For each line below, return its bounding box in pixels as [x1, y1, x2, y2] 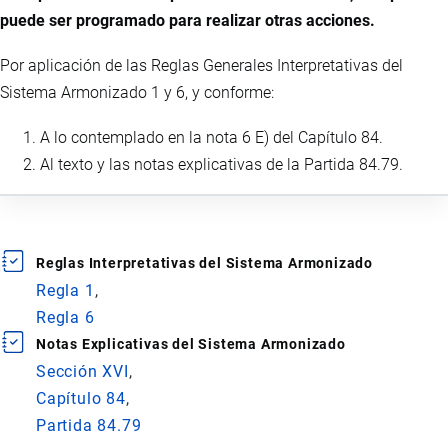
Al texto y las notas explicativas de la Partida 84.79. [40, 154, 403, 174]
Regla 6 [36, 307, 95, 327]
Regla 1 [36, 280, 95, 300]
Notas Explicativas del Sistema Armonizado [36, 335, 346, 352]
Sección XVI [36, 361, 129, 381]
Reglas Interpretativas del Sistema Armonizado [36, 254, 373, 271]
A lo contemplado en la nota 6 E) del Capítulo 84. [40, 127, 383, 147]
